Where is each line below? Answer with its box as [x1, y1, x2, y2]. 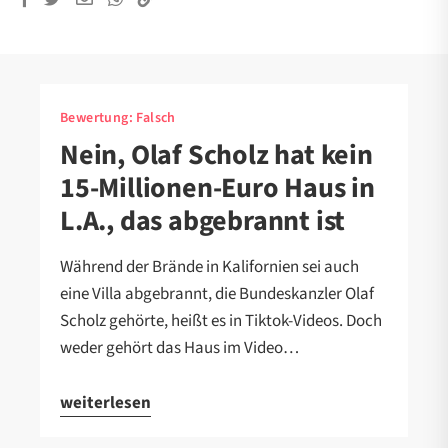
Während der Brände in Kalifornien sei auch [60, 254, 359, 279]
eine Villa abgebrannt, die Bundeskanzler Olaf [60, 281, 374, 306]
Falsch [136, 107, 176, 128]
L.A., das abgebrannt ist [60, 200, 346, 241]
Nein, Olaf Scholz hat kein [60, 134, 373, 175]
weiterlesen [60, 390, 151, 415]
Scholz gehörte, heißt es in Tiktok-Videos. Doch [60, 308, 382, 333]
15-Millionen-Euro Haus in [60, 167, 375, 208]
